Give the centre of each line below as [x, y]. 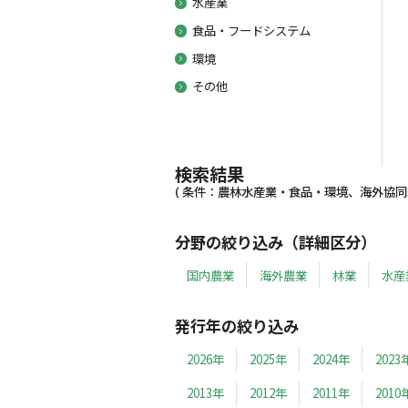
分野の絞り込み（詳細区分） [275, 241]
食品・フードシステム [251, 30]
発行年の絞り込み [236, 326]
